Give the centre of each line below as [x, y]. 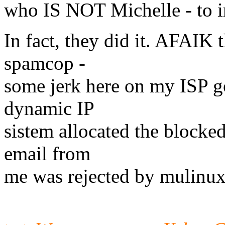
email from [47, 153]
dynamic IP [49, 108]
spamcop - [45, 63]
